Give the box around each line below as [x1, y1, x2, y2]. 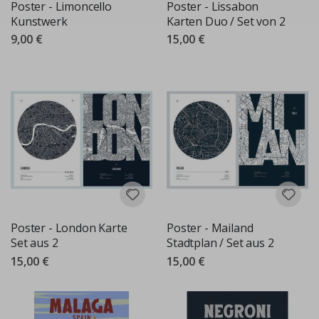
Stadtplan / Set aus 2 [167, 235, 274, 251]
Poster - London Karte [11, 220, 127, 236]
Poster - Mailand [167, 220, 253, 236]
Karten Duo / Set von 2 [167, 13, 286, 29]
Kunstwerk [11, 13, 68, 29]
